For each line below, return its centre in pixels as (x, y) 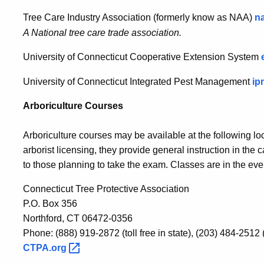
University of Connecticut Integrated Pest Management (138, 81)
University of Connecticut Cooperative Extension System (142, 57)
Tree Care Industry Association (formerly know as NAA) (139, 18)
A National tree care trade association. (102, 32)
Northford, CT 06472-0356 (78, 219)
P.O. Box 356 (50, 204)
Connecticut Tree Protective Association (106, 189)
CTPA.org (46, 248)
